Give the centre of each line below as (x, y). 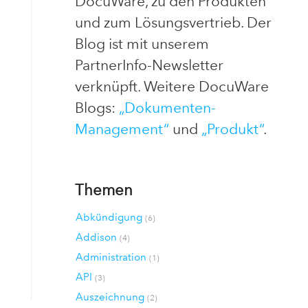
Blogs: (97, 108)
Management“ (122, 129)
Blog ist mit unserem (142, 44)
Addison (98, 237)
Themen (103, 190)
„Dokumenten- (167, 108)
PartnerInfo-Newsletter (149, 65)
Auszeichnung (112, 297)
